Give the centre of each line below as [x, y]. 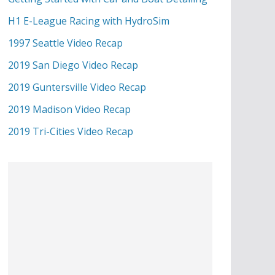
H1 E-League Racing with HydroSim [89, 21]
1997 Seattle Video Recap [65, 43]
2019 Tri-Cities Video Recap [71, 131]
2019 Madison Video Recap [69, 109]
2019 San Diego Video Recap [73, 65]
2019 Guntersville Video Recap [77, 87]
